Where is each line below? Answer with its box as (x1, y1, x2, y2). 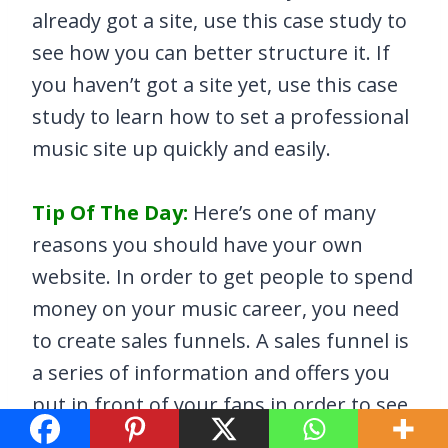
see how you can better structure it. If (32, 39, 390, 67)
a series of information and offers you (32, 359, 390, 387)
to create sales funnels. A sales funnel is (32, 327, 409, 355)
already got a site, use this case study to (32, 7, 407, 35)
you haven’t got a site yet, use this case (32, 71, 398, 99)
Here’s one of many (188, 199, 376, 227)
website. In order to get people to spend (32, 263, 413, 291)
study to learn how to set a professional (32, 103, 409, 131)
